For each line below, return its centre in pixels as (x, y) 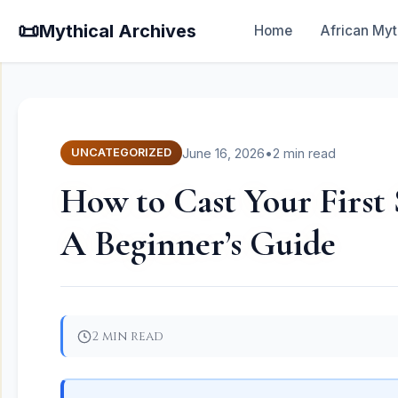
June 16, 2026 (223, 153)
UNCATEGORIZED (121, 152)
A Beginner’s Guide (198, 243)
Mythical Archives (118, 31)
